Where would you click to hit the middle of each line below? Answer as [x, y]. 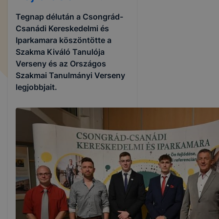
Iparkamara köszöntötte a [64, 40]
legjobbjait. [36, 87]
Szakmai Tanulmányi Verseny [70, 75]
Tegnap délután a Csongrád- [69, 17]
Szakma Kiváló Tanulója [60, 52]
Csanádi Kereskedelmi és [62, 28]
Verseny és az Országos [61, 64]
